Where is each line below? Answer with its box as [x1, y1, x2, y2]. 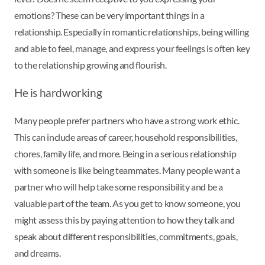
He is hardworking [14, 86, 104, 99]
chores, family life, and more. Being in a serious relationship [14, 147, 237, 159]
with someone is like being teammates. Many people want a [14, 164, 240, 176]
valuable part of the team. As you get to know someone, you [14, 197, 241, 209]
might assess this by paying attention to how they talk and [14, 214, 235, 225]
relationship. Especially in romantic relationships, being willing [14, 25, 250, 37]
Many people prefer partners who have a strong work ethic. [14, 114, 240, 126]
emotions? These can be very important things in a [14, 9, 205, 21]
